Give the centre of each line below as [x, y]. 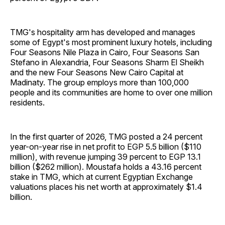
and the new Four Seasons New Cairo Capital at [97, 73]
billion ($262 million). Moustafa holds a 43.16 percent [106, 167]
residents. [27, 103]
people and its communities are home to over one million [111, 93]
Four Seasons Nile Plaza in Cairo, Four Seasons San [105, 52]
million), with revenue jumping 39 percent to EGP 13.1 [105, 157]
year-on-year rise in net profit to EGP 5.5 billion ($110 [106, 147]
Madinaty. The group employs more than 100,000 [99, 83]
